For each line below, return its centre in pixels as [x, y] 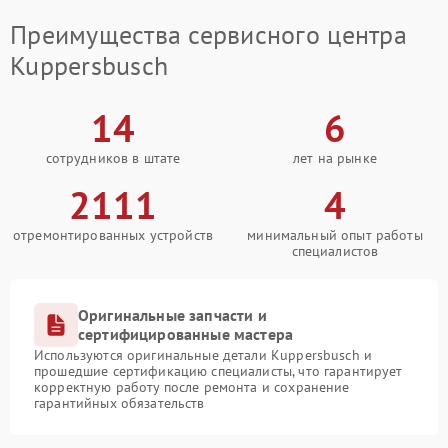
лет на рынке [335, 158]
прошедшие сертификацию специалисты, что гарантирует [218, 371]
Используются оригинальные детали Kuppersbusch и [203, 355]
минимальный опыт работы [335, 235]
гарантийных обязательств [119, 403]
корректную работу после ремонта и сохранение [192, 387]
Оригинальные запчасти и [172, 315]
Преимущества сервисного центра [208, 35]
